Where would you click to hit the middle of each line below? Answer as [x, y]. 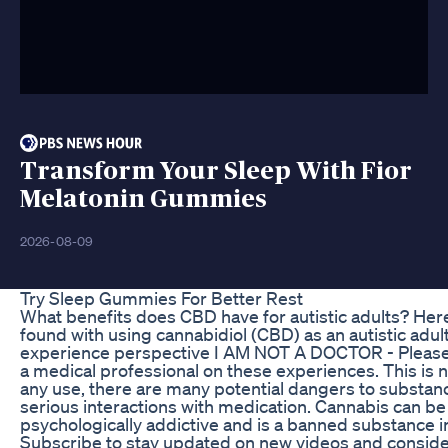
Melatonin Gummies [143, 199]
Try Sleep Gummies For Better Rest [161, 297]
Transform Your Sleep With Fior [216, 171]
